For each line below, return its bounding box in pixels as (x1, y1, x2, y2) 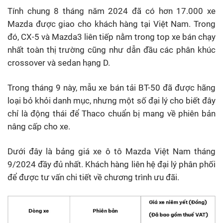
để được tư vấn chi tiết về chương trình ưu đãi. (7, 172, 179, 183)
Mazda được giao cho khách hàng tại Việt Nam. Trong (7, 19, 216, 29)
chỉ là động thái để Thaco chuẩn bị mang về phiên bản (7, 109, 216, 119)
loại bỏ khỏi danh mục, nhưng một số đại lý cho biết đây (7, 96, 216, 106)
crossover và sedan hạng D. (7, 58, 110, 68)
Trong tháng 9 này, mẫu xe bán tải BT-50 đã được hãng (7, 83, 216, 93)
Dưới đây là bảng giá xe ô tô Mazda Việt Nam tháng (7, 146, 216, 157)
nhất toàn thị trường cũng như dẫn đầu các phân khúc (7, 45, 216, 55)
